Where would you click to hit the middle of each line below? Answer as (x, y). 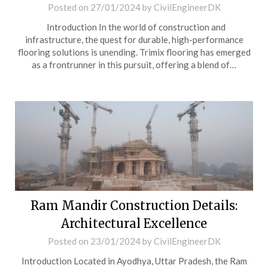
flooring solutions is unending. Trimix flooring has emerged (134, 52)
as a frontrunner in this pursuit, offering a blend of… (134, 65)
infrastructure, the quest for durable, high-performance (134, 39)
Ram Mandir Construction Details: (134, 205)
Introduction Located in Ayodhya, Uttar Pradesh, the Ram (134, 261)
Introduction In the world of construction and (134, 27)
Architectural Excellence (134, 223)
